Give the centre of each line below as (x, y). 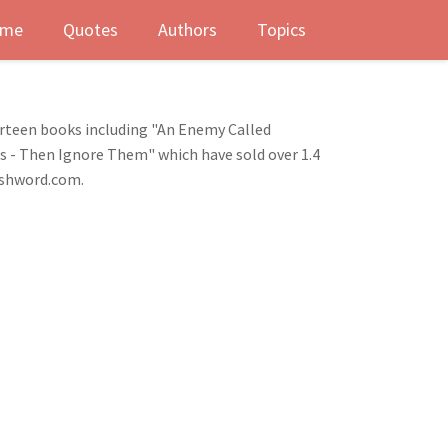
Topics (281, 29)
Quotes (90, 29)
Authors (187, 29)
